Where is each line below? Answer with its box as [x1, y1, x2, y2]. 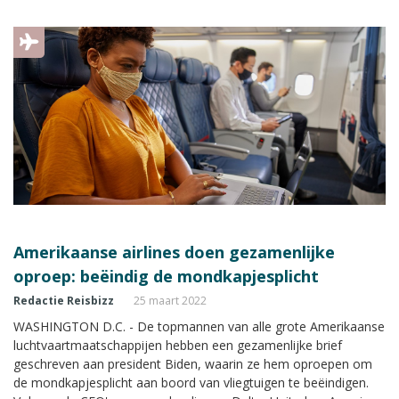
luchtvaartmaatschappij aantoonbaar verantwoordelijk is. [13, 13, 341, 31]
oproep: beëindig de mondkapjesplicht [13, 265, 319, 287]
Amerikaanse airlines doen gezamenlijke [13, 240, 335, 263]
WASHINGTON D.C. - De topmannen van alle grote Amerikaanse [13, 317, 385, 335]
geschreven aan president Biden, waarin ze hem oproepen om [13, 354, 372, 372]
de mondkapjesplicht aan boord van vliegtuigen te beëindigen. [13, 373, 369, 391]
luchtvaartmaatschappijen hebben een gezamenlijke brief [13, 336, 342, 354]
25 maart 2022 [134, 292, 207, 308]
